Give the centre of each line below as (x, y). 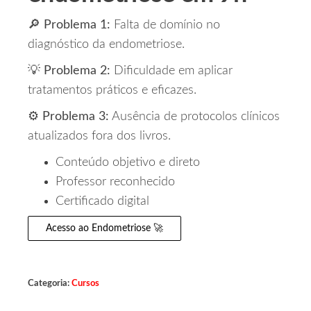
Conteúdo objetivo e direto (128, 162)
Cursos (85, 283)
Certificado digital (102, 201)
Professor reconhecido (115, 182)
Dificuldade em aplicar (171, 71)
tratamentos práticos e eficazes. (112, 90)
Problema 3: (76, 117)
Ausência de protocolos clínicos (194, 117)
